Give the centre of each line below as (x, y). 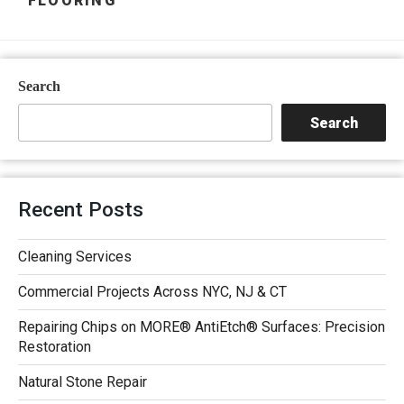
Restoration (55, 347)
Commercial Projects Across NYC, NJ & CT (152, 292)
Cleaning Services (75, 257)
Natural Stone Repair (83, 382)
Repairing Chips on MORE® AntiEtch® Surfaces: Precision (202, 327)
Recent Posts (81, 210)
